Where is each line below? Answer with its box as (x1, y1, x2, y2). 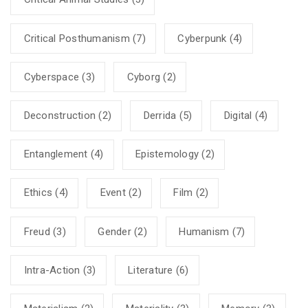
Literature (128, 263, 173, 276)
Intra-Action (23, 263, 80, 276)
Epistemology (135, 148, 199, 161)
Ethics (23, 186, 52, 199)
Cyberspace (23, 70, 79, 83)
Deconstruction (23, 109, 96, 122)
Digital (223, 109, 252, 122)
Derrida (143, 109, 177, 122)
